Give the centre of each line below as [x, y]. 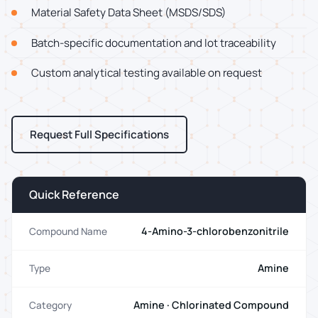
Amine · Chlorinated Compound [211, 305]
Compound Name [68, 231]
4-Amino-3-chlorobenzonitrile [215, 231]
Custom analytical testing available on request [147, 72]
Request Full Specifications [99, 135]
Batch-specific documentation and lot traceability [154, 43]
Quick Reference [74, 195]
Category [50, 305]
